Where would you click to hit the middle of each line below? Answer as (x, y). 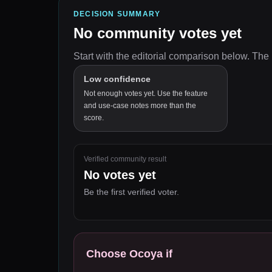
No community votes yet (158, 33)
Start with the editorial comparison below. (161, 56)
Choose (108, 254)
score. (94, 118)
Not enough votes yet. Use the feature (146, 93)
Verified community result (125, 159)
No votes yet (120, 175)
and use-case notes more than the (140, 106)
